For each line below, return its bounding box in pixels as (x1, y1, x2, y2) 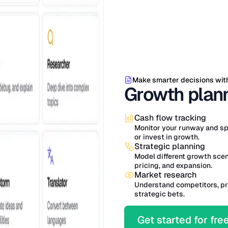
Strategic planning (134, 140, 205, 152)
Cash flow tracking (134, 112, 206, 123)
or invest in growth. (134, 132, 199, 141)
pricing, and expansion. (134, 160, 212, 170)
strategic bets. (134, 189, 185, 198)
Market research (134, 169, 196, 180)
